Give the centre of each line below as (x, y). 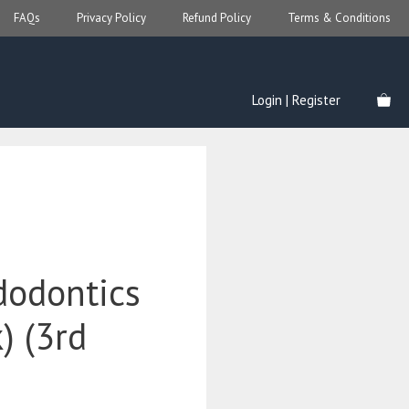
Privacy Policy (111, 18)
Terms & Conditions (339, 18)
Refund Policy (217, 18)
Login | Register (296, 100)
